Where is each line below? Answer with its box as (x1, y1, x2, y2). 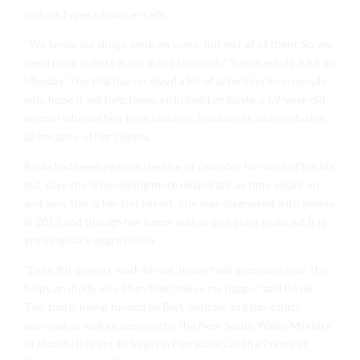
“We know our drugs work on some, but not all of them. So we (24, 37, 332, 51)
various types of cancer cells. (24, 7, 168, 22)
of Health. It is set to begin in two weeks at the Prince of (24, 337, 308, 351)
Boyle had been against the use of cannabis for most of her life (24, 159, 336, 174)
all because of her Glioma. (24, 129, 151, 144)
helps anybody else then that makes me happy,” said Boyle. (24, 281, 315, 296)
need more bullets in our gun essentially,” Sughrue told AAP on (24, 55, 336, 70)
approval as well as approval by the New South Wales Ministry (24, 318, 331, 333)
